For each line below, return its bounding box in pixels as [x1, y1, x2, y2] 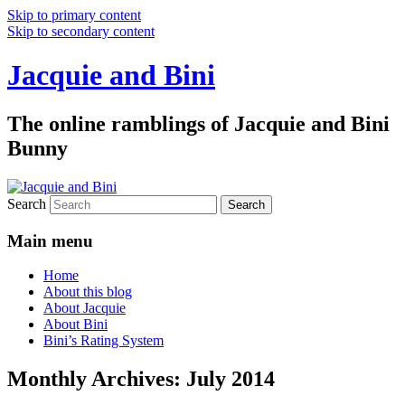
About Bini [43, 316, 108, 333]
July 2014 [186, 367, 275, 391]
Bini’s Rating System [43, 333, 164, 349]
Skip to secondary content [7, 24, 155, 39]
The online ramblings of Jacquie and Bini [7, 111, 390, 136]
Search [7, 195, 46, 212]
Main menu [7, 231, 93, 250]
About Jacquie [43, 300, 126, 316]
